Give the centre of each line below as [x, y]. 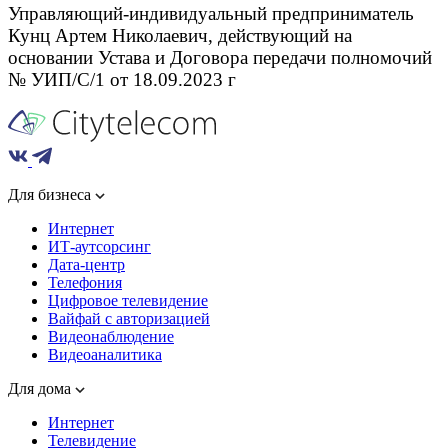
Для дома [41, 388]
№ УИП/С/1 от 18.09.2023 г [122, 79]
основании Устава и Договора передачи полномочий [220, 57]
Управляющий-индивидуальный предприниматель [211, 13]
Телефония [85, 282]
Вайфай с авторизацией [129, 318]
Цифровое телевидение [128, 300]
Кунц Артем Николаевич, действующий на [180, 35]
